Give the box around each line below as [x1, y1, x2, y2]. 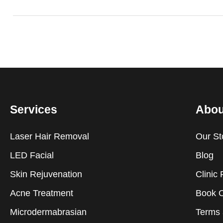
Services [10, 103, 57, 116]
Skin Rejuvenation [10, 169, 82, 179]
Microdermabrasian [10, 207, 87, 217]
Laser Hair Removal [10, 131, 89, 141]
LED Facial [10, 150, 54, 160]
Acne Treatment [10, 188, 73, 198]
